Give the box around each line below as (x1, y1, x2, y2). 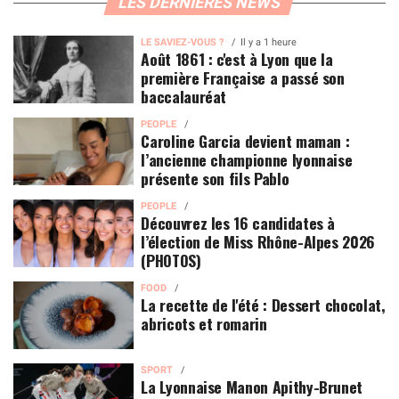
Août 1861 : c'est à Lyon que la (141, 47, 333, 71)
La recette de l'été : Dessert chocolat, (141, 293, 386, 317)
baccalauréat (141, 85, 227, 109)
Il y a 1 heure (240, 37, 297, 49)
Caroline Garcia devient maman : (141, 129, 350, 153)
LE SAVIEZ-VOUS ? (141, 37, 224, 49)
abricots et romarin (141, 312, 267, 336)
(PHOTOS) (141, 248, 201, 273)
